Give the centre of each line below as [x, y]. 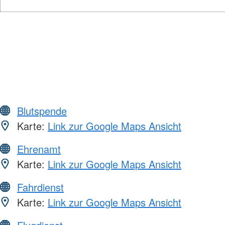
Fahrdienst [40, 187]
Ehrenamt [39, 149]
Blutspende [42, 110]
